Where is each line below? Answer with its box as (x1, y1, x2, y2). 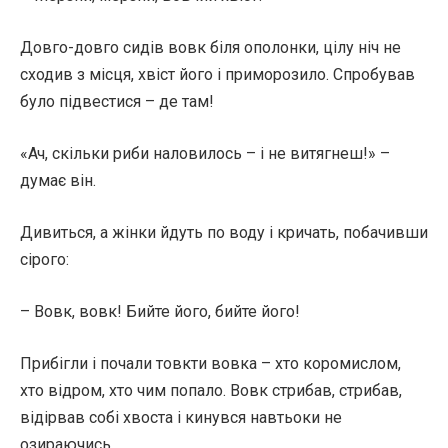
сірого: (20, 250, 69, 269)
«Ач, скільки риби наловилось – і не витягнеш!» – (20, 144, 390, 163)
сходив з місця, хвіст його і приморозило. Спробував (20, 65, 415, 84)
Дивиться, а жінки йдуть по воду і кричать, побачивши (20, 223, 428, 242)
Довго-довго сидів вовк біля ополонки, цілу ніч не (20, 38, 401, 57)
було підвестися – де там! (20, 92, 214, 111)
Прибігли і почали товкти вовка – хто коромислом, (20, 354, 401, 373)
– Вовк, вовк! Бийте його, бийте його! (20, 302, 300, 321)
